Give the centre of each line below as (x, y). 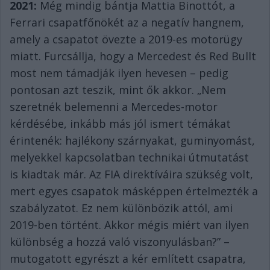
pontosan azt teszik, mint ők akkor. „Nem (118, 90)
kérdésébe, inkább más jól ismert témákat (120, 124)
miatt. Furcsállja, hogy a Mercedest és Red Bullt (133, 56)
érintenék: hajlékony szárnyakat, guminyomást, (132, 140)
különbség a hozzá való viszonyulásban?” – (120, 242)
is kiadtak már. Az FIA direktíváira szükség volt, (131, 174)
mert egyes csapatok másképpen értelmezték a (134, 191)
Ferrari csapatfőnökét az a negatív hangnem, (127, 22)
